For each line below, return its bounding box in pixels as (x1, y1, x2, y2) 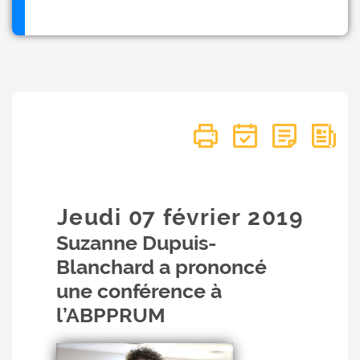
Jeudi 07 (56, 204, 164, 231)
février (163, 204, 241, 231)
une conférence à (56, 279, 222, 303)
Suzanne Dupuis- (56, 231, 216, 255)
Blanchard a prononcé (56, 255, 267, 279)
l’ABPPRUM (56, 303, 166, 327)
